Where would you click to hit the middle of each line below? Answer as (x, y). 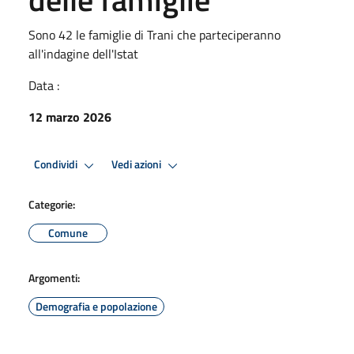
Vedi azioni (137, 165)
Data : (44, 85)
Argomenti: (54, 277)
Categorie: (52, 204)
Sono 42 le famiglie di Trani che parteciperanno (154, 34)
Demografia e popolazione (96, 306)
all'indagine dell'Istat (83, 53)
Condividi (57, 165)
